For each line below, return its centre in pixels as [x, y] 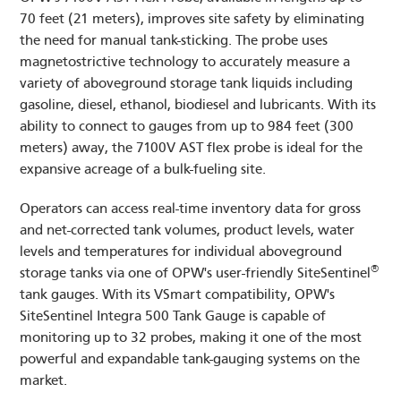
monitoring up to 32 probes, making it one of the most [191, 338]
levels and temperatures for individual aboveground [181, 252]
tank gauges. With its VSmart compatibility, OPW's [178, 295]
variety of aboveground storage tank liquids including [187, 84]
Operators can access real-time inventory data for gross [191, 209]
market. [44, 381]
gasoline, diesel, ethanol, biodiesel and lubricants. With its [198, 105]
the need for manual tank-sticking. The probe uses [174, 41]
